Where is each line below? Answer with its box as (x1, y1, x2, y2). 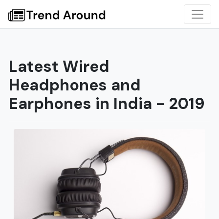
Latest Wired (9, 56, 109, 77)
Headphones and (9, 75, 141, 95)
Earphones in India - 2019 (9, 93, 205, 114)
